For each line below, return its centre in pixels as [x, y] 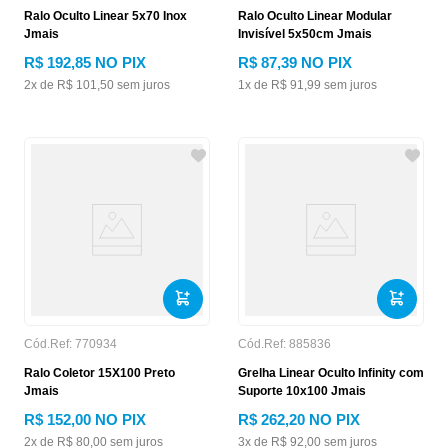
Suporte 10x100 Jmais [302, 391]
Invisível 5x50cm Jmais [305, 34]
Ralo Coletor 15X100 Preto [99, 373]
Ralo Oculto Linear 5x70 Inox [105, 16]
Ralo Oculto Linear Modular [315, 16]
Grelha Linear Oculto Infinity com [331, 373]
